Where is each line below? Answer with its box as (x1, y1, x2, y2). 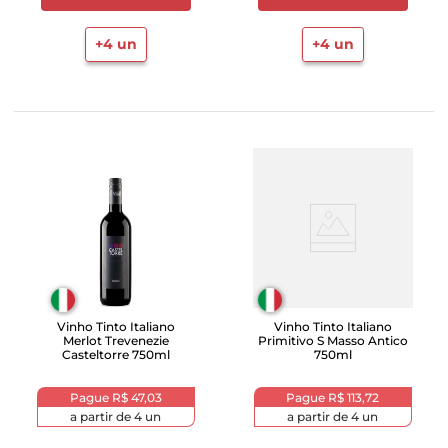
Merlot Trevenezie (62, 333, 169, 348)
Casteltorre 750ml (61, 347, 170, 362)
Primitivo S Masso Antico (257, 333, 408, 348)
